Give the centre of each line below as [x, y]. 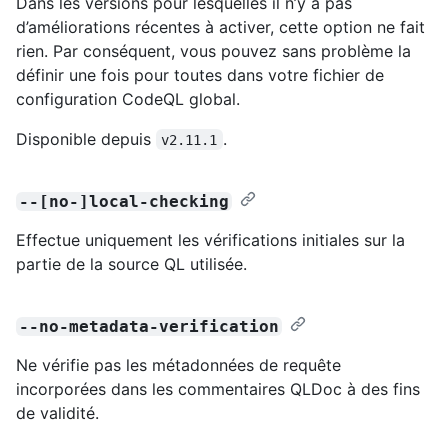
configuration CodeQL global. [128, 98]
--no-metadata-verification [149, 326]
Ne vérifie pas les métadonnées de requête [178, 364]
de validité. [57, 412]
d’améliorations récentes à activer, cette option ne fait [220, 26]
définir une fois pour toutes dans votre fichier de [200, 74]
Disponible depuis [86, 138]
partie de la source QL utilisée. [131, 263]
